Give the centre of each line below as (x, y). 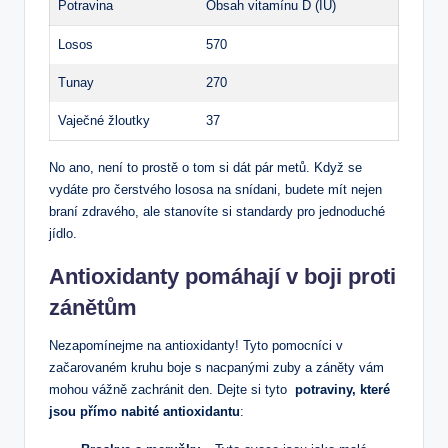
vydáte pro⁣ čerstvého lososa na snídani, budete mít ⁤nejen (215, 189)
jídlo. (63, 233)
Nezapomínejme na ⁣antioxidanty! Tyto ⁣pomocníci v (196, 345)
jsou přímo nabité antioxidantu (144, 411)
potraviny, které (342, 389)
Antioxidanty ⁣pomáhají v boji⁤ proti (222, 276)
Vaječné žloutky (104, 120)
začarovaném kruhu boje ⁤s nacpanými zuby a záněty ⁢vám (216, 367)
